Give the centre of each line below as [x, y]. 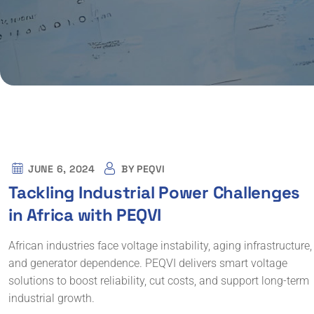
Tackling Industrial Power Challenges [154, 192]
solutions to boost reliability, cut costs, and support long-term [159, 281]
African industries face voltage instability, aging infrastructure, [160, 246]
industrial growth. [52, 298]
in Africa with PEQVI [85, 215]
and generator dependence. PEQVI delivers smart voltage [148, 263]
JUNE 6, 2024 [62, 169]
